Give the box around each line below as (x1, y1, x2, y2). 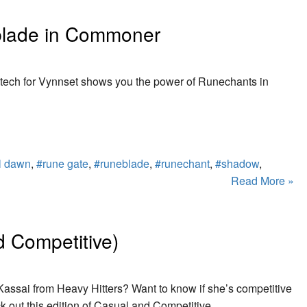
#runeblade (94, 156, 149, 172)
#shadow (215, 156, 259, 172)
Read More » (231, 173, 294, 189)
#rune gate (36, 156, 88, 172)
